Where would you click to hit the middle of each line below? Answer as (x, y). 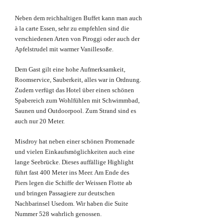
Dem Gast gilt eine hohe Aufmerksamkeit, (70, 70)
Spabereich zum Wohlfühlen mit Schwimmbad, (77, 101)
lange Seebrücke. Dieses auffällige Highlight (74, 162)
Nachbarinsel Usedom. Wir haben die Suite (72, 204)
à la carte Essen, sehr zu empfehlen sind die (72, 29)
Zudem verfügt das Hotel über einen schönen (74, 90)
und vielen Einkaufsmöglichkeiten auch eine (75, 152)
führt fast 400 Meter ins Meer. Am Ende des (72, 173)
